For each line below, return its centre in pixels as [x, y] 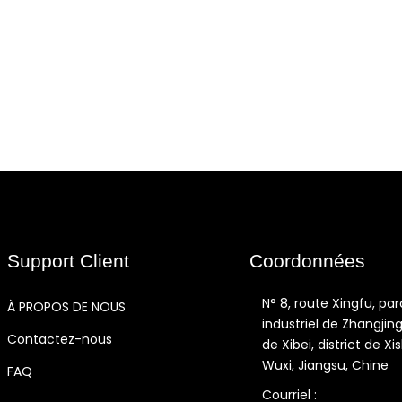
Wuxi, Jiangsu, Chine [325, 365]
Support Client [68, 261]
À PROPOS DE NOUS [66, 307]
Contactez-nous [60, 339]
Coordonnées [307, 261]
